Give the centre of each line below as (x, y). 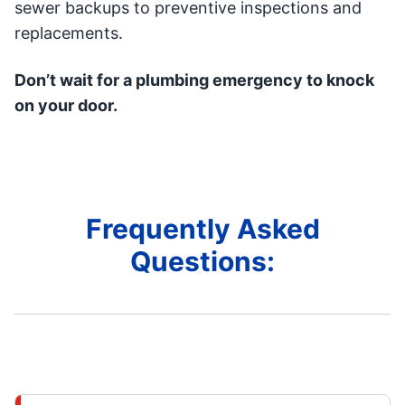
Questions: (202, 262)
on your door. (66, 106)
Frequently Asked (202, 229)
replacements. (69, 33)
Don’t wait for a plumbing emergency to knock (194, 80)
